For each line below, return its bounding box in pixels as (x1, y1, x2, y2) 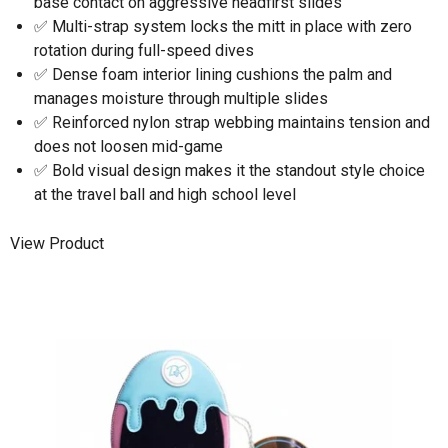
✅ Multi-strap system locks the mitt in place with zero (34, 16, 412, 36)
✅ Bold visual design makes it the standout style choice (34, 160, 425, 180)
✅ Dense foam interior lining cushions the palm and (34, 64, 392, 84)
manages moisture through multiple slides (34, 88, 328, 108)
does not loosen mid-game (34, 136, 223, 156)
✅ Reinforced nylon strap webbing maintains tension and (34, 112, 430, 132)
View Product (10, 234, 104, 254)
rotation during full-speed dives (34, 40, 254, 60)
